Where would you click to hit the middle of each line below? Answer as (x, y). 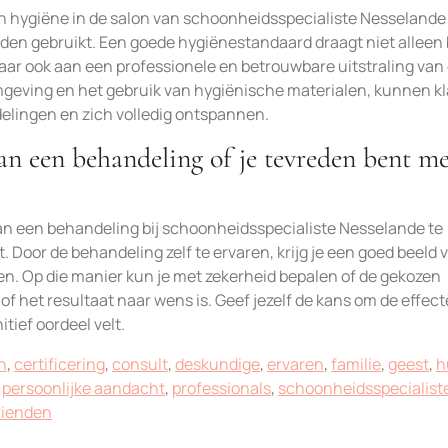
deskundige (217, 364)
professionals (221, 388)
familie (356, 364)
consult (140, 364)
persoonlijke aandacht (83, 388)
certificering (59, 364)
